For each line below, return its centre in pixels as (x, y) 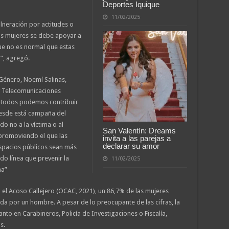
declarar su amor (131, 146)
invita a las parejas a (136, 139)
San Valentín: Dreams (139, 131)
